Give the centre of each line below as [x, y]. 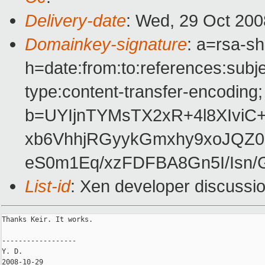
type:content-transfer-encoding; [144, 92]
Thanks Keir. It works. [47, 220]
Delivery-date [75, 21]
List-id [48, 186]
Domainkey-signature [106, 44]
